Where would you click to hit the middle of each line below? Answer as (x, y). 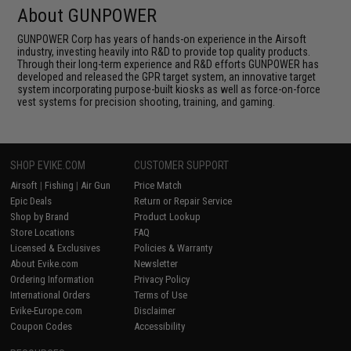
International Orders (51, 295)
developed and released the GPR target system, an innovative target (167, 77)
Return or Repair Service (183, 201)
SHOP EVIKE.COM (48, 165)
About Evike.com (45, 264)
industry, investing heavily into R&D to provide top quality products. (164, 52)
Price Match (158, 185)
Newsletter (156, 264)
